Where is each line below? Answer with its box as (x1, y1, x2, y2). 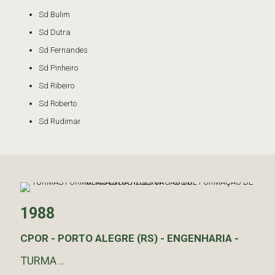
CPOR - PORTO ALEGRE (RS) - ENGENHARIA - (20, 232, 239, 244)
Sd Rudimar (39, 117, 81, 126)
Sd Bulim (39, 10, 70, 19)
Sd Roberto (39, 99, 77, 108)
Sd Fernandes (39, 45, 88, 55)
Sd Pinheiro (39, 63, 78, 72)
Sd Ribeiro (39, 81, 74, 90)
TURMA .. (20, 254, 64, 267)
